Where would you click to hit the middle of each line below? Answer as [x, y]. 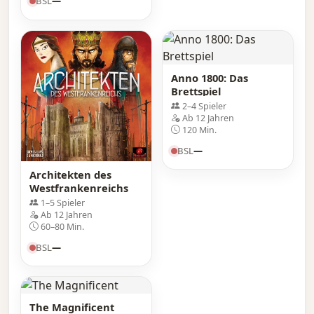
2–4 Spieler [204, 106]
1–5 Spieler [63, 203]
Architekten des [70, 174]
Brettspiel [196, 91]
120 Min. [199, 130]
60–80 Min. [62, 226]
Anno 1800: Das [210, 77]
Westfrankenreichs [79, 187]
